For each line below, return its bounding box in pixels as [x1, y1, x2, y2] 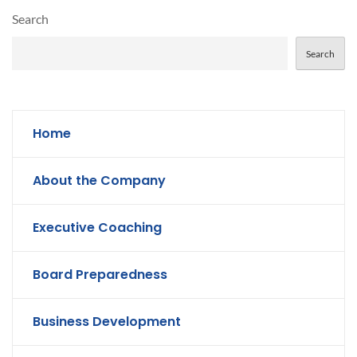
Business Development [33, 312, 181, 331]
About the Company [33, 171, 166, 190]
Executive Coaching [33, 218, 162, 237]
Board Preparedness [33, 265, 167, 284]
